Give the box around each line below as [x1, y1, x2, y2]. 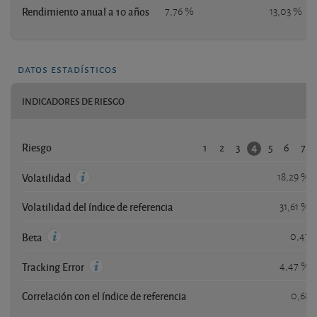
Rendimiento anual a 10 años [22, 4, 149, 18]
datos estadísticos [18, 59, 117, 76]
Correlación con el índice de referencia [22, 288, 187, 303]
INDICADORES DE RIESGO [22, 94, 125, 108]
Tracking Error [22, 259, 86, 274]
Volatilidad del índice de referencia [22, 199, 173, 214]
